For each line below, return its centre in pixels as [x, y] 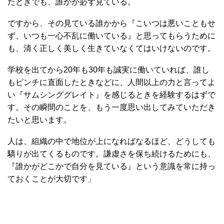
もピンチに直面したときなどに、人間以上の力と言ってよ [111, 82]
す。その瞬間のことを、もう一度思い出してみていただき [111, 107]
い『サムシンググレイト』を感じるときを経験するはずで [111, 95]
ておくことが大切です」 [51, 179]
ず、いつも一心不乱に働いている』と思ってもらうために [111, 36]
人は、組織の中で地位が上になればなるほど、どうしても [111, 141]
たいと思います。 [39, 120]
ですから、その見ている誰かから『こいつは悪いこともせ [111, 23]
